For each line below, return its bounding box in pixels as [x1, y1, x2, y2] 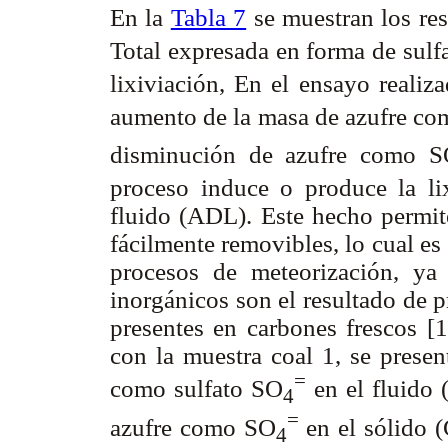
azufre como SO [110, 413, 276, 441]
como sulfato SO [110, 375, 283, 403]
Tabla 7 [170, 3, 247, 31]
